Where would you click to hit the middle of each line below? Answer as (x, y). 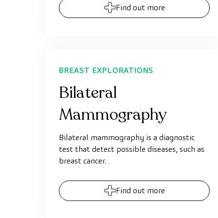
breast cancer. (82, 161)
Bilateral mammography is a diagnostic (127, 137)
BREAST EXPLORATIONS (106, 70)
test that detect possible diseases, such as (132, 149)
